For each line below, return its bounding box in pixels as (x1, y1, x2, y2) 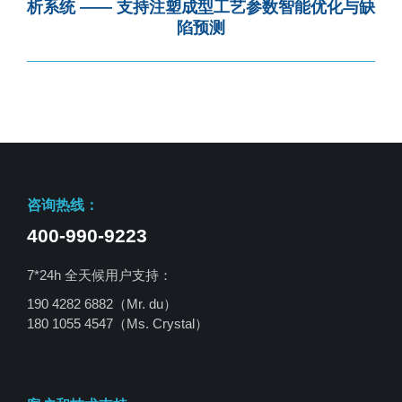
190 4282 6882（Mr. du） (27, 295, 177, 311)
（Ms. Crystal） (113, 315, 208, 331)
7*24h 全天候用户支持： (27, 267, 172, 283)
